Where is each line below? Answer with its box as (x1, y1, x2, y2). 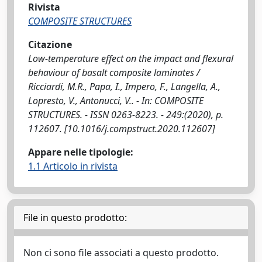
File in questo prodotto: (23, 211, 127, 224)
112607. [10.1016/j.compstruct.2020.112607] (28, 122, 215, 135)
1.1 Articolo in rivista (28, 160, 118, 173)
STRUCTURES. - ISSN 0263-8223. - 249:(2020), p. (28, 108, 223, 121)
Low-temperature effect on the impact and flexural (28, 52, 233, 65)
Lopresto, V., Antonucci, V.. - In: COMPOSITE (28, 94, 204, 107)
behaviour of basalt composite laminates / (28, 66, 200, 79)
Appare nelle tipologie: (28, 146, 133, 158)
